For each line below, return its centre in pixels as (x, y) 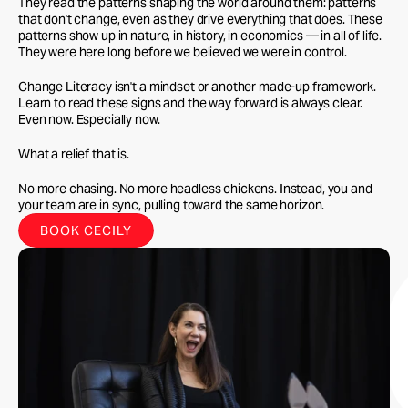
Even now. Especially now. (89, 119)
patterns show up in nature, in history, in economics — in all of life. (200, 36)
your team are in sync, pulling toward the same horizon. (172, 205)
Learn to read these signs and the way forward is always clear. (191, 103)
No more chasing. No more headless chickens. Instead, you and (195, 189)
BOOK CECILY (86, 230)
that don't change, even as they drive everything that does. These (200, 19)
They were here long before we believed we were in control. (183, 52)
